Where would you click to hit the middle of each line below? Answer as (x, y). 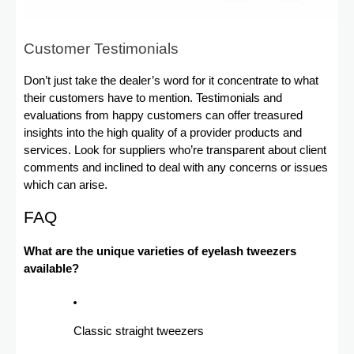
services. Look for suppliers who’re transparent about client (175, 151)
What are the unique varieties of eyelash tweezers (160, 252)
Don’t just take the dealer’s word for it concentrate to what (171, 81)
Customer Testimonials (101, 49)
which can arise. (66, 185)
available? (51, 269)
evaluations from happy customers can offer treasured (163, 116)
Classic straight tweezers (139, 331)
